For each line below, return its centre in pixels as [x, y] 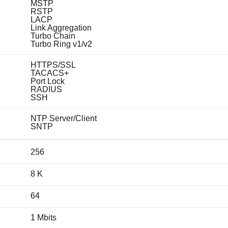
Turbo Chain [53, 36]
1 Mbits [43, 217]
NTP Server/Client [63, 118]
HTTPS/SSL [53, 65]
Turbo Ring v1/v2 [61, 44]
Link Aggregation [61, 27]
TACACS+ [49, 73]
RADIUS [46, 89]
